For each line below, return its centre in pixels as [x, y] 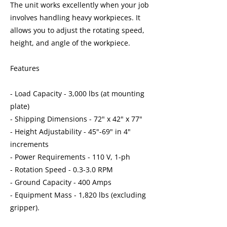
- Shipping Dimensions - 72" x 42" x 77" [76, 119]
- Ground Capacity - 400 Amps [61, 182]
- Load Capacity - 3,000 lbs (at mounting [77, 93]
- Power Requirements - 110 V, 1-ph [70, 157]
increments [29, 144]
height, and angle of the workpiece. [70, 43]
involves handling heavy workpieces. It [75, 17]
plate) [20, 106]
